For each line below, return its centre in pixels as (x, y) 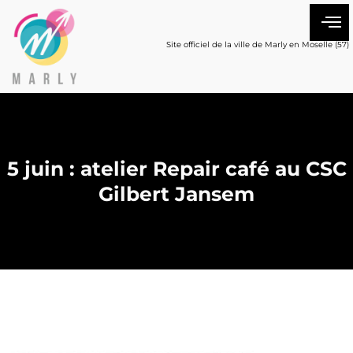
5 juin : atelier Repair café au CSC (176, 169)
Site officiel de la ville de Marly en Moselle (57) (258, 45)
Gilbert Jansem (176, 194)
